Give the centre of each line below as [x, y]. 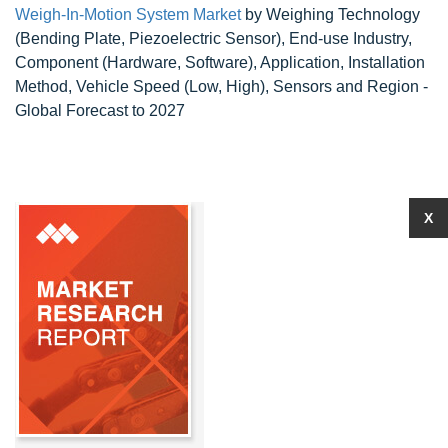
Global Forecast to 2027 [100, 110]
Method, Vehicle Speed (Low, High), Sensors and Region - [221, 86]
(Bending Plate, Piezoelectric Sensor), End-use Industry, [213, 38]
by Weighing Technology [330, 14]
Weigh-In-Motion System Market [128, 14]
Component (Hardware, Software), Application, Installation [220, 62]
